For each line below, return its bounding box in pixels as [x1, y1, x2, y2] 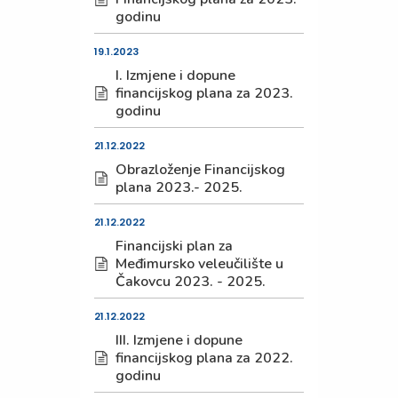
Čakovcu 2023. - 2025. [115, 272, 266, 291]
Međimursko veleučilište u [115, 254, 283, 274]
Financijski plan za [115, 236, 233, 256]
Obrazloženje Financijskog [115, 160, 285, 179]
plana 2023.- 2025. [115, 178, 246, 197]
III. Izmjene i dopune [115, 330, 243, 350]
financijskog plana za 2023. [115, 84, 293, 103]
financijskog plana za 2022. [115, 348, 293, 368]
